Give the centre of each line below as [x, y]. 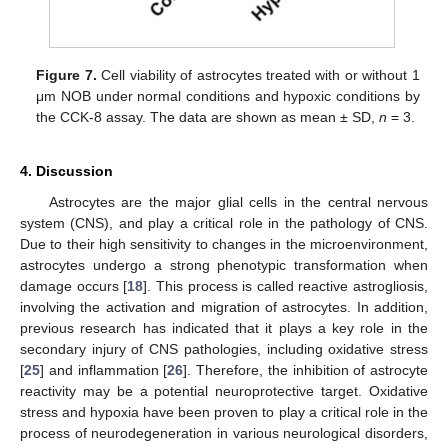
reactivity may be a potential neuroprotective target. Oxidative [224, 391]
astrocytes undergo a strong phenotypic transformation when [224, 265]
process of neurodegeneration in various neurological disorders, [224, 433]
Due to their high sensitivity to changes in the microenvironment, [224, 244]
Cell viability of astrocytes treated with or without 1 [258, 75]
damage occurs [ [74, 286]
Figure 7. [66, 75]
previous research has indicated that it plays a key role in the [224, 328]
